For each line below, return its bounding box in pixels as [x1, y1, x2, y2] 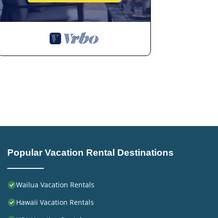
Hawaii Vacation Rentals [16, 198, 94, 207]
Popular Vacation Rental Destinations [7, 147, 174, 158]
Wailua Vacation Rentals [16, 180, 94, 190]
